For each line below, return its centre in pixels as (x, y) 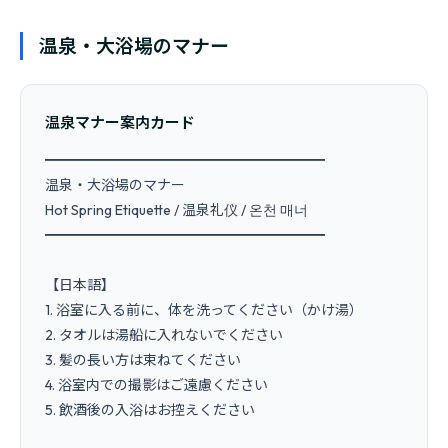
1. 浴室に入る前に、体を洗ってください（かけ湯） (204, 310)
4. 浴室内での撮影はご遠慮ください (156, 385)
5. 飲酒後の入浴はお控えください (150, 410)
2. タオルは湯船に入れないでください (164, 335)
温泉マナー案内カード (120, 122)
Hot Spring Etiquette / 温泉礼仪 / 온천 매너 (176, 210)
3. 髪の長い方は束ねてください (143, 360)
